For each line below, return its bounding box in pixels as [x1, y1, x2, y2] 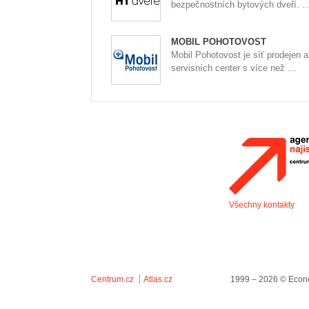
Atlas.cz [143, 275, 172, 284]
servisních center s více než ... [171, 63, 296, 73]
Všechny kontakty [229, 200, 295, 210]
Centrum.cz [91, 275, 134, 284]
